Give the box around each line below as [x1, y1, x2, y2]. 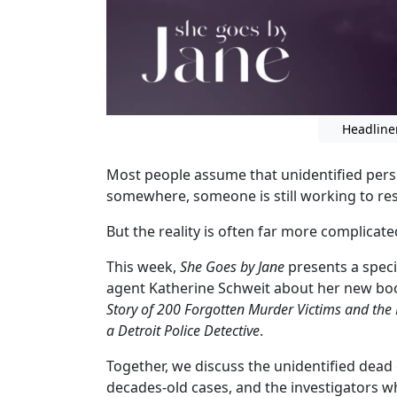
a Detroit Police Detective [106, 320, 260, 340]
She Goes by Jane [180, 256, 284, 276]
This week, [106, 256, 180, 276]
